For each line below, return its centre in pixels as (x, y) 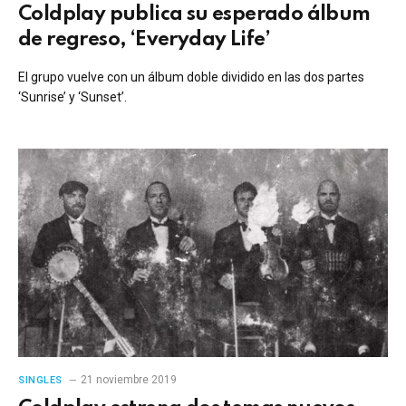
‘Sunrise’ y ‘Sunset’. (72, 97)
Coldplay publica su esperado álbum (194, 14)
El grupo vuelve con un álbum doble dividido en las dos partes (191, 77)
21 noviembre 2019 (128, 379)
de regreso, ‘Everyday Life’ (145, 40)
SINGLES (40, 380)
